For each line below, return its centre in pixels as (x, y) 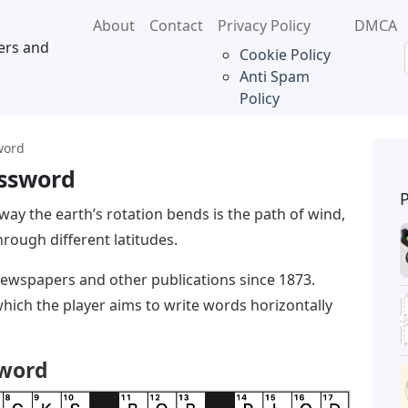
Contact (176, 25)
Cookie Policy (285, 55)
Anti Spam (274, 76)
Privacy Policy (264, 25)
